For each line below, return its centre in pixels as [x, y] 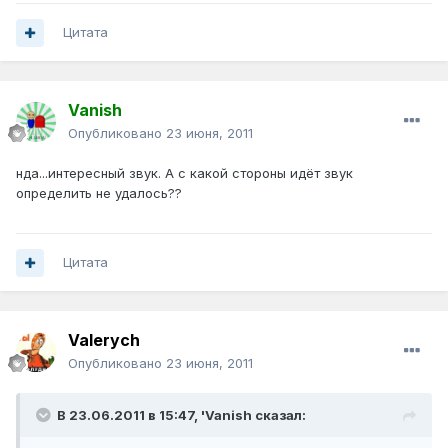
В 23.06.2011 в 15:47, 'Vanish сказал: [181, 415]
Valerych [104, 340]
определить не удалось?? [99, 193]
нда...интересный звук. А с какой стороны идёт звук [184, 173]
